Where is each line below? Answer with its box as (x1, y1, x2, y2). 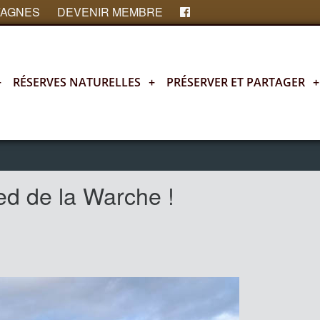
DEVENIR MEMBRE (57, 4, 163, 20)
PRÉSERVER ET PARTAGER (166, 74, 305, 90)
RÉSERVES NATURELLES (13, 74, 141, 90)
